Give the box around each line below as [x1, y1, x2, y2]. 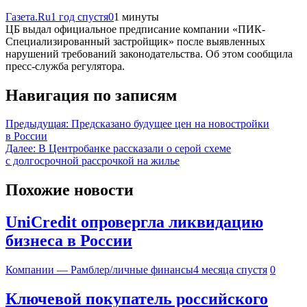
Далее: [5, 143, 36, 155]
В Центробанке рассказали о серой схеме [38, 143, 231, 155]
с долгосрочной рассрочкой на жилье [5, 155, 180, 167]
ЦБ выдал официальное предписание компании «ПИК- [5, 23, 265, 35]
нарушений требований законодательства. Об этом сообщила [5, 47, 293, 60]
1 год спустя [51, 10, 108, 23]
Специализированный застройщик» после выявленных [5, 35, 265, 47]
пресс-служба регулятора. [5, 60, 125, 72]
